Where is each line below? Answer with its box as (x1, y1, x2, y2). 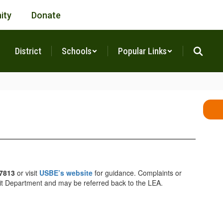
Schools (62, 46, 92, 56)
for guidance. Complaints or (93, 168, 182, 178)
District (15, 46, 41, 56)
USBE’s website (39, 168, 93, 178)
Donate (31, 9, 61, 20)
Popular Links (118, 46, 167, 56)
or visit (15, 168, 39, 178)
